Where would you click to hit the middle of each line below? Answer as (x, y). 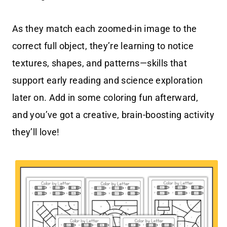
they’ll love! (36, 132)
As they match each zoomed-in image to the (105, 29)
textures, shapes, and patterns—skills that (100, 63)
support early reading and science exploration (108, 81)
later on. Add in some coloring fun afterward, (105, 98)
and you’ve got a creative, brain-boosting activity (113, 115)
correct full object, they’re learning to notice (103, 46)
